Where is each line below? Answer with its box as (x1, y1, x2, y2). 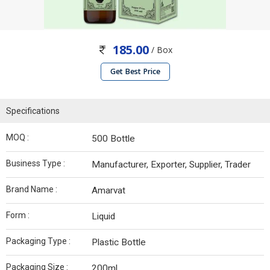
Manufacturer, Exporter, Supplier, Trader (92, 159, 251, 171)
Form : (6, 210, 30, 221)
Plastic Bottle (92, 237, 146, 248)
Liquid (92, 211, 115, 222)
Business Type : (6, 159, 65, 169)
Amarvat (92, 185, 125, 196)
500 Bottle (92, 133, 135, 145)
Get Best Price (110, 66, 160, 77)
